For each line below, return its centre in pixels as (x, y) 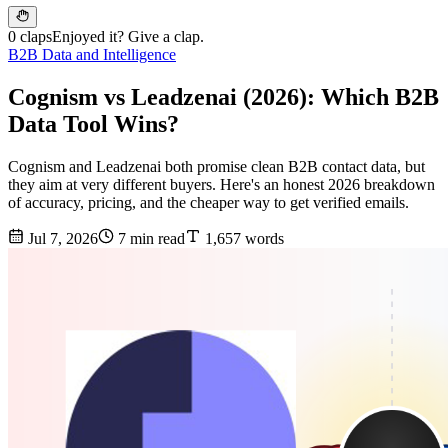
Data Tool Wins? (93, 124)
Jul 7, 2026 (61, 239)
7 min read (149, 239)
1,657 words (242, 239)
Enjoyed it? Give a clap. (128, 37)
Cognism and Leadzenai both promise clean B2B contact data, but (216, 167)
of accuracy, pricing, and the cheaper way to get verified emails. (208, 203)
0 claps (30, 37)
